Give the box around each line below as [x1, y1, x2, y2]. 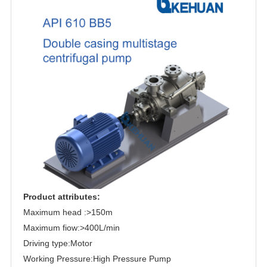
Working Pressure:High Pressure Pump [23, 253, 171, 263]
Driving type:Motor [23, 238, 92, 248]
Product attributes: [23, 191, 100, 201]
